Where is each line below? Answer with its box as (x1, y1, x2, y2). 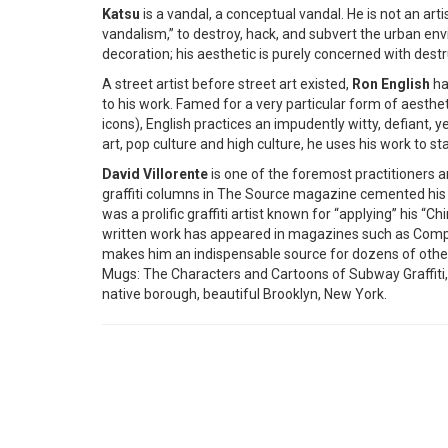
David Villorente (102, 166, 208, 183)
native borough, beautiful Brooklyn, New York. (102, 286, 387, 303)
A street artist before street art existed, (102, 76, 352, 93)
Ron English (352, 76, 430, 93)
